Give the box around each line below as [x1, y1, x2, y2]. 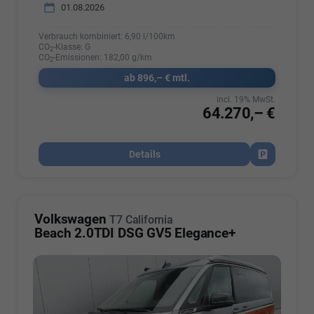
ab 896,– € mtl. [124, 72, 190, 84]
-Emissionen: [53, 53, 104, 63]
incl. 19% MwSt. [216, 94, 275, 104]
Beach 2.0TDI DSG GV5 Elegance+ [34, 224, 235, 241]
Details [128, 149, 161, 161]
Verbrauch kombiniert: [39, 32, 125, 42]
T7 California [109, 212, 173, 226]
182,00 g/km [104, 53, 153, 63]
